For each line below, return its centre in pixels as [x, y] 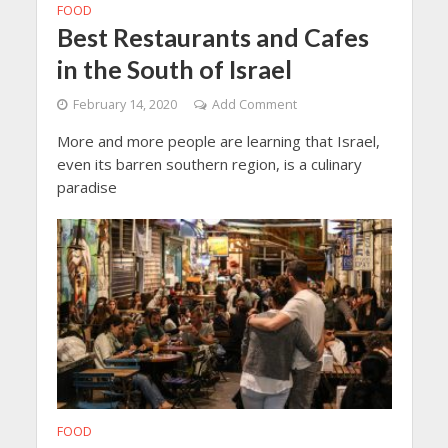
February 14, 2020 [124, 105]
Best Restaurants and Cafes [212, 37]
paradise [86, 187]
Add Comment [254, 105]
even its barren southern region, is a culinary [209, 164]
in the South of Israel [174, 69]
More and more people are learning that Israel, [218, 141]
